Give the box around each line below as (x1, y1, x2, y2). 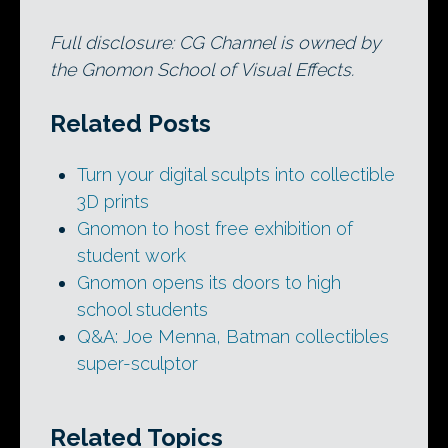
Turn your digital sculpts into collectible (77, 164, 395, 186)
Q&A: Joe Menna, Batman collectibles (77, 326, 389, 348)
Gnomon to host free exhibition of (77, 218, 353, 240)
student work (77, 245, 186, 267)
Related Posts (50, 109, 211, 139)
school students (77, 299, 208, 321)
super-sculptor (77, 353, 198, 375)
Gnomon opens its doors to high (77, 272, 341, 294)
